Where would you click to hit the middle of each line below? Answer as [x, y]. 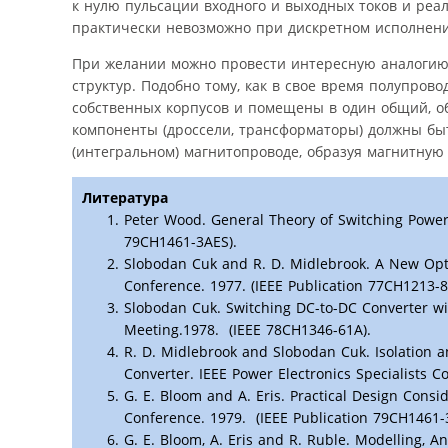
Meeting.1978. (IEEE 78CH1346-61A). [247, 329]
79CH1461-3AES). [180, 241]
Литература [125, 197]
